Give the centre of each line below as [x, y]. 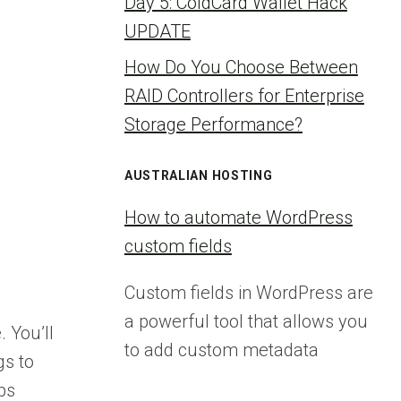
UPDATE [157, 31]
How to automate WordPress [238, 218]
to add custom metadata [221, 350]
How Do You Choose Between [241, 67]
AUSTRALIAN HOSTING [198, 175]
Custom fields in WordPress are [248, 293]
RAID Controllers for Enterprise [244, 96]
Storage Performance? [213, 124]
